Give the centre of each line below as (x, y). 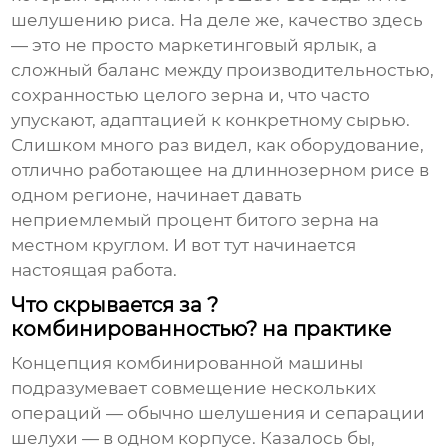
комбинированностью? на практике (201, 329)
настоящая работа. (94, 270)
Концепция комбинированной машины (187, 363)
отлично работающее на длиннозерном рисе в (220, 170)
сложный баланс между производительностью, (223, 70)
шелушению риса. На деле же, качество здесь (217, 20)
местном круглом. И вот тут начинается (184, 245)
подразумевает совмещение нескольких (194, 388)
